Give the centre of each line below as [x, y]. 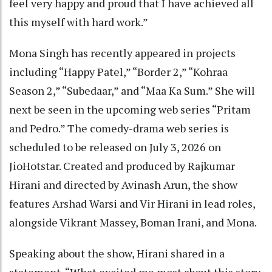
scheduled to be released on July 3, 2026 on [115, 147]
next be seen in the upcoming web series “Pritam [130, 109]
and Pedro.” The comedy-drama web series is [119, 128]
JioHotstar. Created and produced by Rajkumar [122, 165]
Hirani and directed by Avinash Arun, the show [123, 184]
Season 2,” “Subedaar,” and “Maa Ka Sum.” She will [132, 90]
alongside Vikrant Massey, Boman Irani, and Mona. [133, 222]
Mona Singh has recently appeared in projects [122, 53]
